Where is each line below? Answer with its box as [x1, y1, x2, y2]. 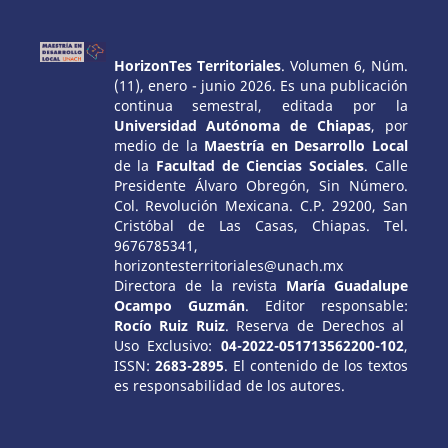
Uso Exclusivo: [113, 335, 221, 355]
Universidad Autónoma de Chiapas [113, 115, 372, 135]
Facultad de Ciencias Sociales [156, 155, 365, 175]
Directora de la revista [113, 275, 286, 295]
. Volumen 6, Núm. [280, 55, 409, 75]
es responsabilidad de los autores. [113, 375, 408, 395]
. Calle [364, 155, 409, 175]
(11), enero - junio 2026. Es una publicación [113, 75, 408, 95]
